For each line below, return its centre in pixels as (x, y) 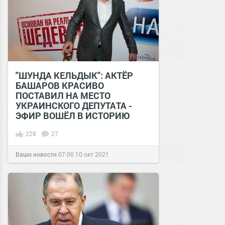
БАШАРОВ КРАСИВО (60, 85)
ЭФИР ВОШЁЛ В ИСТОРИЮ (73, 116)
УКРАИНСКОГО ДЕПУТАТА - (74, 105)
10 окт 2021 (92, 154)
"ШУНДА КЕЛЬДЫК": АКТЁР (74, 75)
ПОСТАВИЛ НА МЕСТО (63, 95)
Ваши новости (36, 154)
